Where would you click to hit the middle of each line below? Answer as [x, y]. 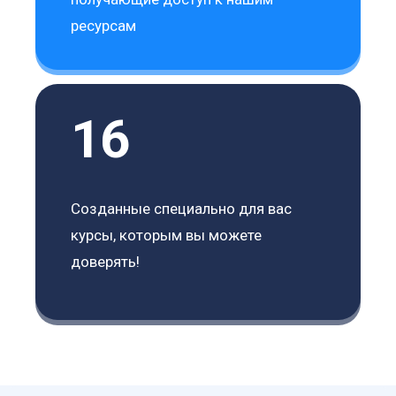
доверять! [106, 262]
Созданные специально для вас [182, 209]
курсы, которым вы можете [167, 235]
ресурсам [104, 26]
